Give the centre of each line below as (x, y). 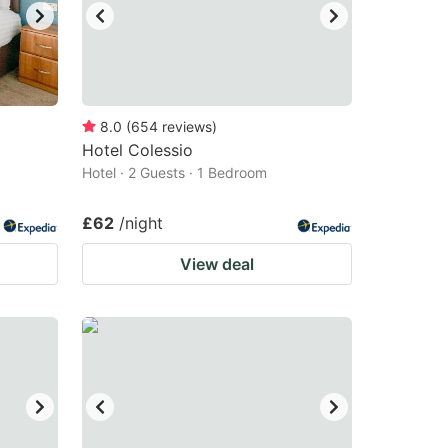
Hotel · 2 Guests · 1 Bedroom (174, 172)
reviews (187, 126)
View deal (217, 264)
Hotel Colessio (137, 150)
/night (141, 223)
